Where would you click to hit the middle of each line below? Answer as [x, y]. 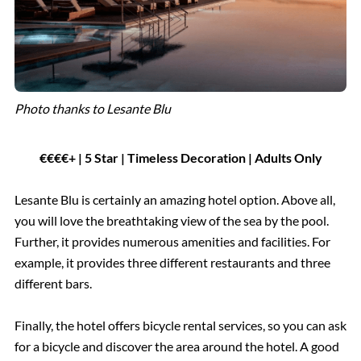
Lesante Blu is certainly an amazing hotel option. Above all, [174, 199]
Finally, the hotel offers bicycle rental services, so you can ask [180, 325]
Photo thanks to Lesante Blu [93, 108]
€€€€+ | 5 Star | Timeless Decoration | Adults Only [180, 157]
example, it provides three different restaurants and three [172, 262]
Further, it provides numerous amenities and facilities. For [172, 241]
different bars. [53, 283]
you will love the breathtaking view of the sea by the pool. [171, 220]
